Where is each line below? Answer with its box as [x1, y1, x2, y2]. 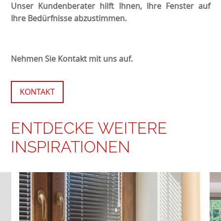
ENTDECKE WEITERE [11, 119, 168, 138]
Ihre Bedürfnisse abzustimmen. [11, 13, 127, 24]
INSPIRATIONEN [11, 138, 131, 156]
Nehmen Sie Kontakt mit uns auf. [11, 53, 133, 65]
